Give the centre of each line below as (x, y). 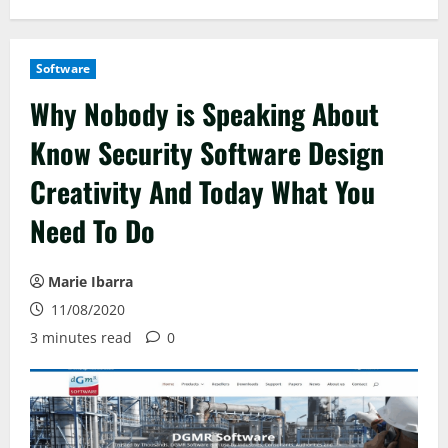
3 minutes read (81, 338)
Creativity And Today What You (202, 192)
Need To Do (92, 231)
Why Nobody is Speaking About (204, 114)
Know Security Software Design (207, 153)
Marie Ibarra (90, 282)
